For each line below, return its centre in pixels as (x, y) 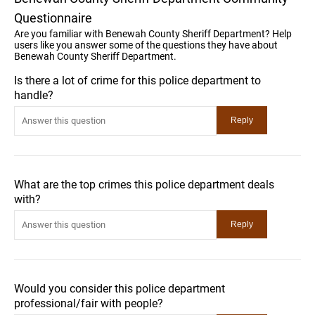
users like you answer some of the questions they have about (146, 45)
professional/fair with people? (89, 303)
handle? (34, 95)
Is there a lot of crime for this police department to (137, 80)
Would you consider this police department (120, 288)
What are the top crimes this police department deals (144, 184)
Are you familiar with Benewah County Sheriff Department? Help (153, 33)
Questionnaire (53, 18)
